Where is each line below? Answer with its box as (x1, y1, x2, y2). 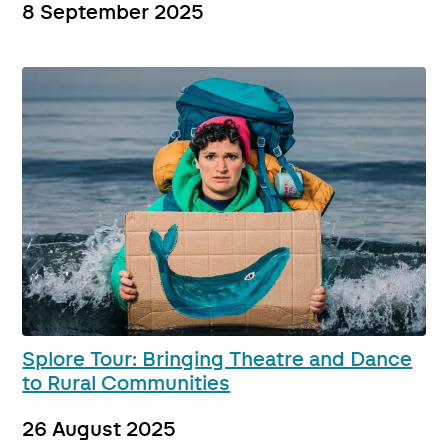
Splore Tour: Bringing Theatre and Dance (22, 350, 413, 371)
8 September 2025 (22, 3, 205, 24)
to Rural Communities (22, 374, 231, 395)
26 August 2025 (22, 420, 177, 441)
